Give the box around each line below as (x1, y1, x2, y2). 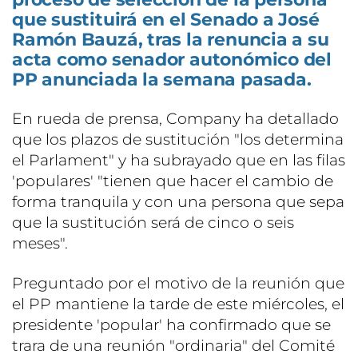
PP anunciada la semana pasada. (12, 68, 312, 90)
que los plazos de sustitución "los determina (12, 129, 344, 149)
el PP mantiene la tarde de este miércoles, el (12, 294, 344, 313)
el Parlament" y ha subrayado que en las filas (12, 150, 345, 169)
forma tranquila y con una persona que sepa (12, 192, 344, 211)
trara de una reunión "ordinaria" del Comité (12, 336, 335, 355)
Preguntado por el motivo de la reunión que (12, 273, 344, 292)
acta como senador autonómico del (12, 48, 332, 70)
